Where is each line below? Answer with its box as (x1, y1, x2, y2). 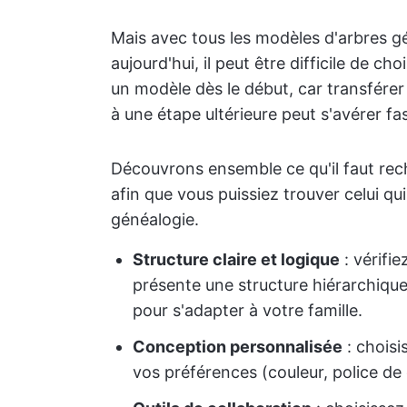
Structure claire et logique (133, 250, 340, 269)
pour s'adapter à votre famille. (133, 301, 362, 320)
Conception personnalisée (133, 337, 342, 356)
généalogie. (111, 210, 199, 229)
